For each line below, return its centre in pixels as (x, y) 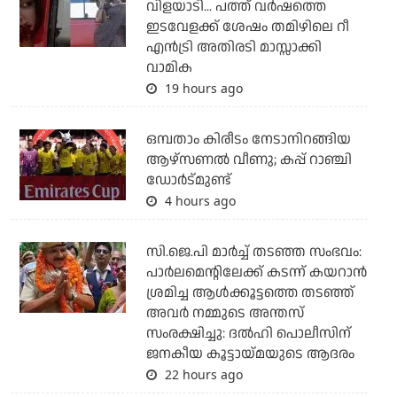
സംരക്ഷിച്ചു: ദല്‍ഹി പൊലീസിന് (248, 334)
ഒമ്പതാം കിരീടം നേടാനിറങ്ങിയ (248, 140)
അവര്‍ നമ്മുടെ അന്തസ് (225, 314)
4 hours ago (198, 201)
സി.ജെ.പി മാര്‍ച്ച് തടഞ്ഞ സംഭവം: (253, 253)
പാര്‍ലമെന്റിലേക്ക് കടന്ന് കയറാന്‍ (256, 273)
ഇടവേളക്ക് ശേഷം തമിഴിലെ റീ (247, 27)
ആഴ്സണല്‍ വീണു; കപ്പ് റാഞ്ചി (249, 160)
